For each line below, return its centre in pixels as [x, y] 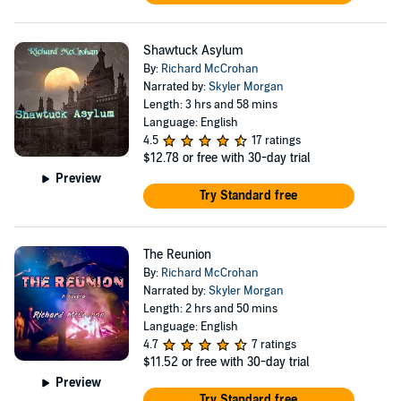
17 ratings [276, 141]
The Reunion [177, 255]
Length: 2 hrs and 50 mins [210, 309]
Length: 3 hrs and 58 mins [210, 105]
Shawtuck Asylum [193, 51]
